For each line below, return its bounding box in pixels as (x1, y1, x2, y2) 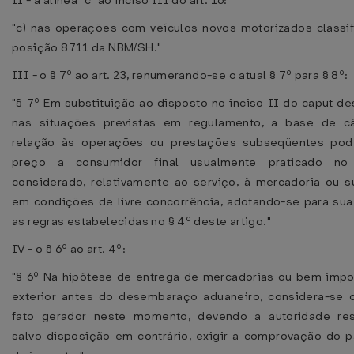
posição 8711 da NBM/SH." (12, 40, 162, 55)
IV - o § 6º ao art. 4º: (12, 241, 126, 257)
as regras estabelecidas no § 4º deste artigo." (12, 213, 271, 229)
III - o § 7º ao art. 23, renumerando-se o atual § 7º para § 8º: (12, 67, 348, 83)
